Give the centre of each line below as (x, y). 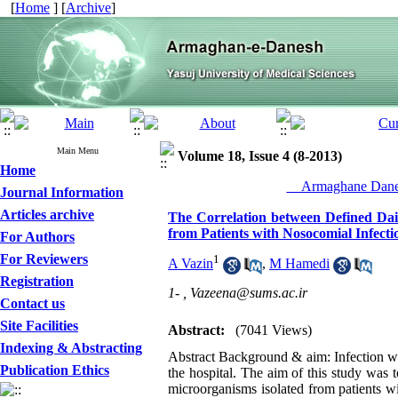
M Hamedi (299, 264)
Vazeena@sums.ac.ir (249, 293)
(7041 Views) (274, 330)
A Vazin (191, 264)
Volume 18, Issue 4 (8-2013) (260, 156)
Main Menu (78, 151)
